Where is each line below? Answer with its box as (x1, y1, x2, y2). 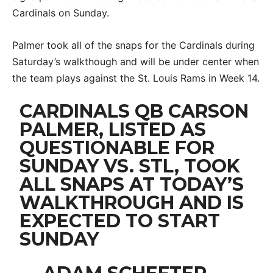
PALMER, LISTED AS (19, 118, 207, 141)
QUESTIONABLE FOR (19, 136, 215, 159)
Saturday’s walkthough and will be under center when (12, 55, 259, 68)
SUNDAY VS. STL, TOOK (19, 154, 241, 177)
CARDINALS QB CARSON (19, 99, 249, 122)
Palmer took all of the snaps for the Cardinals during (12, 38, 255, 51)
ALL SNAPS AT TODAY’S (19, 172, 244, 196)
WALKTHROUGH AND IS (19, 191, 244, 214)
